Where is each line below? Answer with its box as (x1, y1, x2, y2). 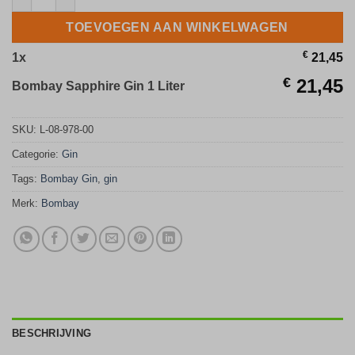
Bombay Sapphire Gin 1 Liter (12, 79, 185, 94)
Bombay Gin (40, 173, 97, 185)
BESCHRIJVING (12, 327, 92, 340)
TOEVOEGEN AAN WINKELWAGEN (66, 20, 289, 34)
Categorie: (12, 148, 62, 161)
